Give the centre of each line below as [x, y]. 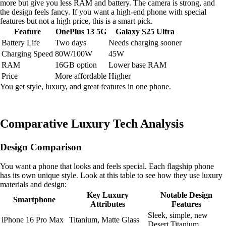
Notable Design [186, 195]
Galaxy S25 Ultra [145, 31]
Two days [71, 42]
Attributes [107, 204]
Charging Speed [27, 53]
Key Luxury [107, 195]
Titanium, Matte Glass [104, 220]
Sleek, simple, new [178, 215]
